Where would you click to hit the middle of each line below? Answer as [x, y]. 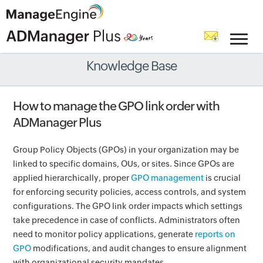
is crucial [222, 178]
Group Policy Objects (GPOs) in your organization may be [126, 150]
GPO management [168, 178]
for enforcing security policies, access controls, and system [130, 192]
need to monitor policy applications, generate [104, 234]
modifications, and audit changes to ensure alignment [139, 248]
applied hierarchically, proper [72, 178]
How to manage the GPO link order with [117, 106]
